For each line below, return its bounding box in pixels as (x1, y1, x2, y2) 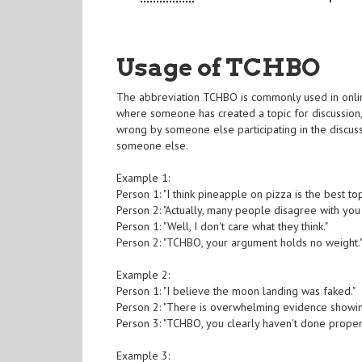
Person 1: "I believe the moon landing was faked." (116, 284, 356, 299)
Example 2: (116, 267, 170, 283)
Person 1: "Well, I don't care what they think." (116, 219, 329, 234)
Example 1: (116, 170, 170, 186)
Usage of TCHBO (116, 53, 322, 82)
